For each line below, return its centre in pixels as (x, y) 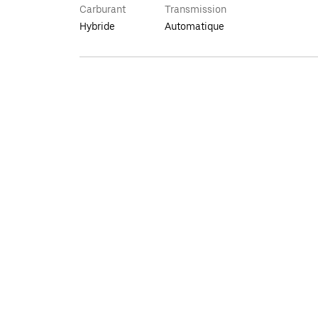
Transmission (196, 9)
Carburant (103, 9)
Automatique (194, 26)
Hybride (97, 26)
